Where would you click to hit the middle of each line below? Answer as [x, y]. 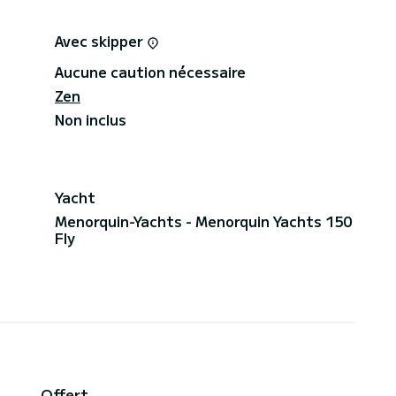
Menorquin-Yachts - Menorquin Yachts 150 [203, 221]
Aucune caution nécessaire [150, 71]
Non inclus [91, 119]
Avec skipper [101, 40]
